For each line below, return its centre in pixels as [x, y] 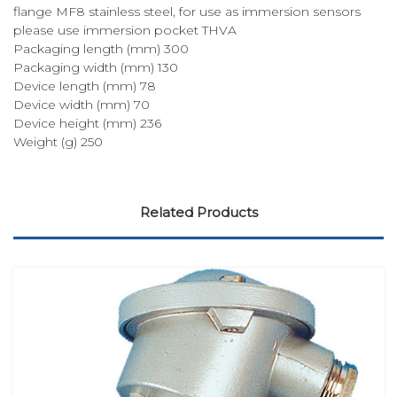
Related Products [198, 212]
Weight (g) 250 [58, 141]
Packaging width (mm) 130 [96, 67]
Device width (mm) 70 [82, 104]
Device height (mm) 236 [87, 123]
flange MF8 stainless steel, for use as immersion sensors [187, 11]
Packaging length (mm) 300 [101, 48]
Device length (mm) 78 [85, 86]
